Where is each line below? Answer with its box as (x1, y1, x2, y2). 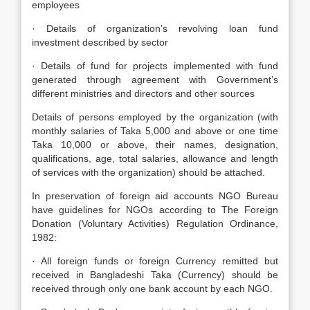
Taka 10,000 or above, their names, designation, (32, 139, 278, 150)
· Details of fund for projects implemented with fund (32, 60, 278, 71)
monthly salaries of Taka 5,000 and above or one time (32, 125, 278, 136)
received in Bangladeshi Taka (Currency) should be (32, 269, 278, 280)
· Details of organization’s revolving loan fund (32, 23, 278, 34)
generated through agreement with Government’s (32, 74, 278, 85)
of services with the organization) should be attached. (32, 167, 265, 178)
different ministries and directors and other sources (32, 88, 255, 99)
